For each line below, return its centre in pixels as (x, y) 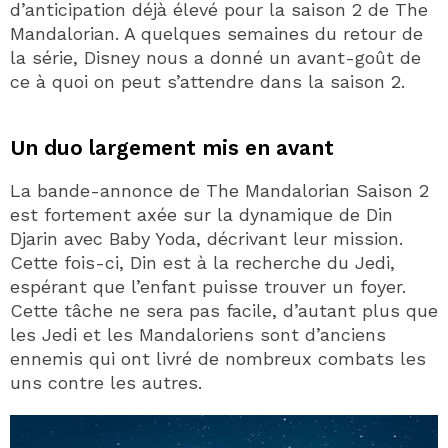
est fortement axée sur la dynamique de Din (201, 214)
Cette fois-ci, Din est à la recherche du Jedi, (202, 262)
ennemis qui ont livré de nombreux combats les (218, 358)
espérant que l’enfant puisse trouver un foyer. (208, 286)
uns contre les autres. (106, 382)
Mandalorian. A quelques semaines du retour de (216, 33)
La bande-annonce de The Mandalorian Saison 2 (219, 190)
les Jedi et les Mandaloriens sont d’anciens (198, 334)
